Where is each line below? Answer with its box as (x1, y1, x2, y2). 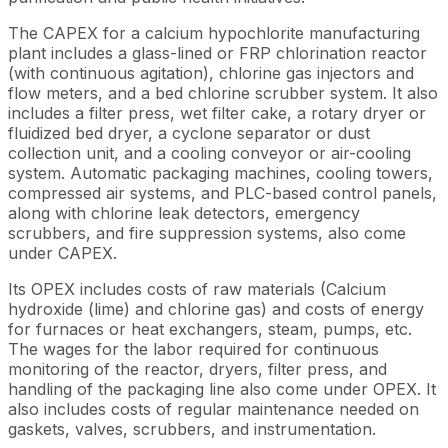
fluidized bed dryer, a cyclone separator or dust (8, 122, 370, 143)
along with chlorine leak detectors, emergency (8, 202, 360, 223)
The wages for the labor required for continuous (8, 338, 379, 359)
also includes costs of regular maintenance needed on (8, 398, 419, 419)
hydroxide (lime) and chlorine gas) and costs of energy (8, 298, 424, 319)
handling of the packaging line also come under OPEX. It (8, 378, 436, 399)
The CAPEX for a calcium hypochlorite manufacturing (8, 22, 420, 43)
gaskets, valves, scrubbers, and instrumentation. (8, 418, 376, 439)
